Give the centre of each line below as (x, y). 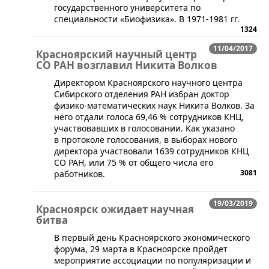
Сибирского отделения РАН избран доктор (142, 94)
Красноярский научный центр (116, 55)
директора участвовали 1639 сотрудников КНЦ (151, 151)
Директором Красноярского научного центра (148, 83)
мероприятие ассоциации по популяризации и (153, 261)
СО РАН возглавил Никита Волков (127, 65)
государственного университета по (127, 8)
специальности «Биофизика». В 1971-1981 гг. (147, 19)
